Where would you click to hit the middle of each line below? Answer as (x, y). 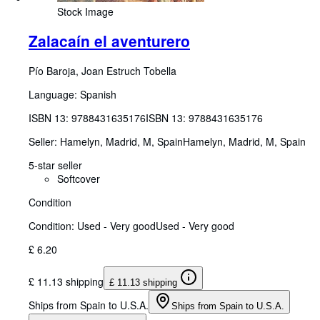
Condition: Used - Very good (92, 225)
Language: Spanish (72, 94)
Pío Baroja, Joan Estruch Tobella (102, 70)
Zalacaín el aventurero (109, 41)
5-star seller (55, 165)
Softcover (79, 178)
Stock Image (85, 12)
